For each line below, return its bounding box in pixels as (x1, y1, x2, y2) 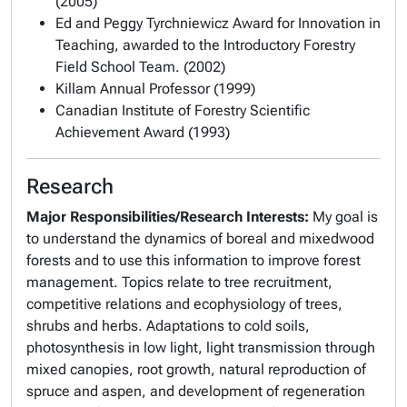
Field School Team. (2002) (55, 58, 225, 75)
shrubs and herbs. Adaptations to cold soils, (26, 317, 310, 334)
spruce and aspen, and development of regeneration (26, 382, 365, 400)
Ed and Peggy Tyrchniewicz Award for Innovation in (55, 15, 381, 32)
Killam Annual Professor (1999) (55, 80, 255, 97)
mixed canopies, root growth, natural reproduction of (26, 361, 366, 378)
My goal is (309, 208, 378, 225)
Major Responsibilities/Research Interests (26, 208, 304, 225)
